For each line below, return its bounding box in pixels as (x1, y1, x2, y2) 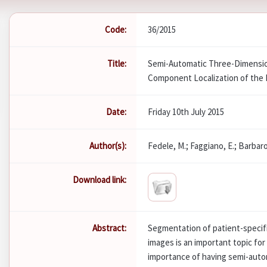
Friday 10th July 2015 (148, 106, 225, 118)
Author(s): (89, 140, 127, 152)
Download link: (73, 174, 127, 186)
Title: (107, 58, 127, 70)
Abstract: (92, 222, 127, 234)
